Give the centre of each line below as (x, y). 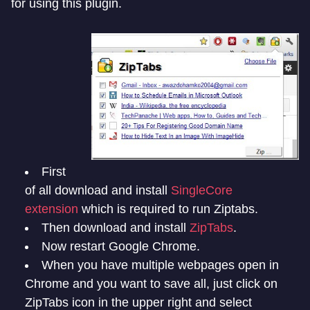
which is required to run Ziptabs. (168, 209)
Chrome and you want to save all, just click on (151, 284)
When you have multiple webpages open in (160, 265)
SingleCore (202, 191)
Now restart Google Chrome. (121, 247)
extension (52, 209)
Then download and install (116, 228)
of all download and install (98, 191)
